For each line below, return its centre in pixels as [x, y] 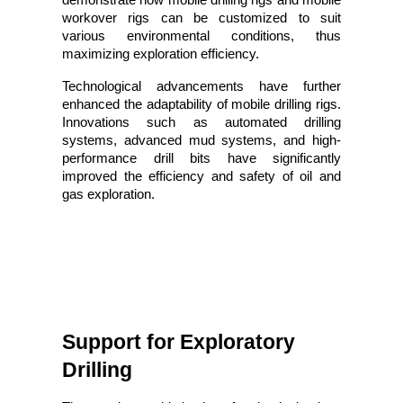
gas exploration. [108, 194]
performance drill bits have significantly [201, 158]
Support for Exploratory [179, 341]
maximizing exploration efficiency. [161, 54]
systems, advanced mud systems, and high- [201, 140]
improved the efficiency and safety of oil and [201, 176]
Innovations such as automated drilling [201, 122]
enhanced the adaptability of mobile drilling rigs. [201, 104]
